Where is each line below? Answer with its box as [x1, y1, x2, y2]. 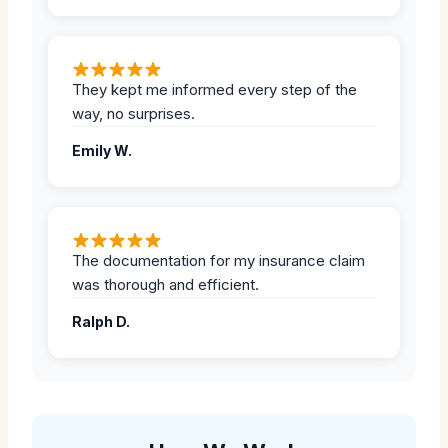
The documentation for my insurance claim [72, 250, 365, 270]
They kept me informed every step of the [72, 79, 357, 99]
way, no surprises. [72, 103, 195, 123]
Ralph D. [72, 312, 130, 330]
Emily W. [72, 141, 132, 159]
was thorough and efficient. [72, 274, 259, 294]
